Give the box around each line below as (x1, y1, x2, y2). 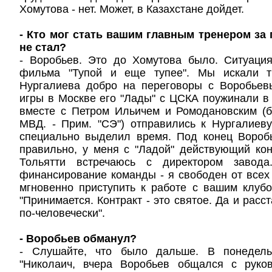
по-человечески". (19, 207, 105, 219)
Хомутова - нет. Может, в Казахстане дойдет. (19, 3, 244, 15)
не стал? (19, 41, 66, 53)
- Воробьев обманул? (19, 233, 137, 245)
